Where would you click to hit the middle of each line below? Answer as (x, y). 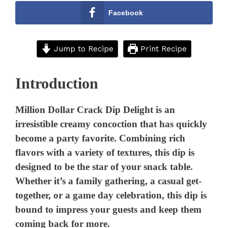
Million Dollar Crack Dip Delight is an (95, 110)
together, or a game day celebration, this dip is (111, 195)
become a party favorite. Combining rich (101, 138)
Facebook (126, 13)
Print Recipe (162, 49)
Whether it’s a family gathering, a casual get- (109, 181)
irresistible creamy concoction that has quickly (111, 124)
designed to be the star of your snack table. (104, 167)
